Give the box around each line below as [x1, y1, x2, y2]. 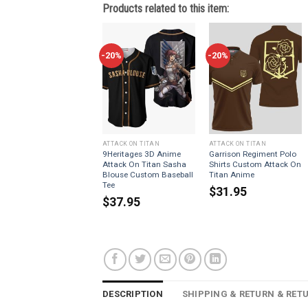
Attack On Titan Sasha [102, 159, 186, 169]
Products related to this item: [102, 1, 229, 15]
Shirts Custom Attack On [208, 159, 301, 169]
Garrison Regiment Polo [208, 148, 296, 159]
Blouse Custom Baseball [102, 169, 193, 179]
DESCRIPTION [102, 288, 163, 299]
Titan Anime [208, 169, 254, 179]
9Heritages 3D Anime [102, 148, 181, 159]
